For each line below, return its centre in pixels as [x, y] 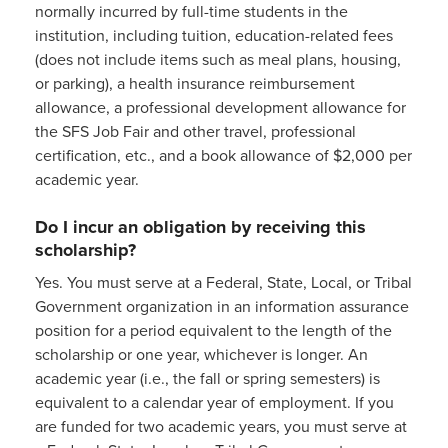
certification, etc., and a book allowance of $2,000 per [223, 155]
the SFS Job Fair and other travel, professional [195, 131]
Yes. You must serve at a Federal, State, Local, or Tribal [223, 282]
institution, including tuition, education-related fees [214, 35]
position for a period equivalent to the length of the [213, 330]
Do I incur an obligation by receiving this [200, 227]
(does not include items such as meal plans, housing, [218, 59]
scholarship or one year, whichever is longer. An [201, 354]
